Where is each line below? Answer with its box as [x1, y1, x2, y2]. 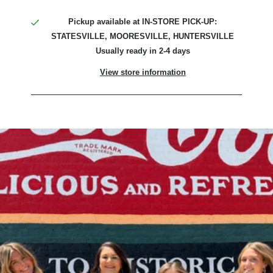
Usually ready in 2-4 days [95, 46, 190, 56]
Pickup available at [68, 17, 143, 27]
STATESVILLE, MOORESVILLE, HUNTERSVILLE [51, 32, 235, 41]
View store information [99, 68, 186, 77]
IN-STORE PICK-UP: [142, 17, 218, 27]
